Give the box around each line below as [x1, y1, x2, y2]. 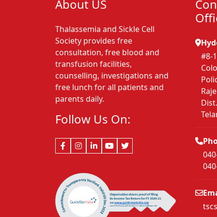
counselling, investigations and [55, 70, 169, 81]
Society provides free [55, 35, 132, 46]
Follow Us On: [55, 111, 130, 127]
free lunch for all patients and [55, 82, 164, 93]
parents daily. [55, 93, 104, 105]
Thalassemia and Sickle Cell [55, 24, 155, 35]
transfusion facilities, [55, 59, 132, 70]
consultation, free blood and [55, 47, 159, 58]
